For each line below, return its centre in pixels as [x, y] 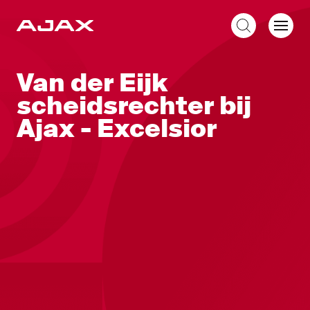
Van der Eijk [92, 83]
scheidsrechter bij [134, 106]
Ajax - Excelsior [117, 129]
